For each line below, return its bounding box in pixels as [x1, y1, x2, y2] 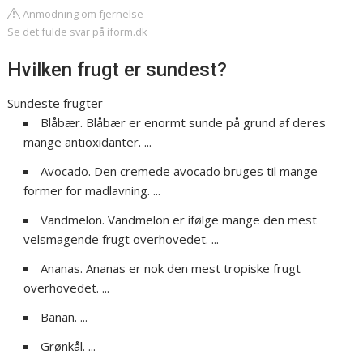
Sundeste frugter [7, 95, 104, 112]
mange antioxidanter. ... [23, 134, 152, 151]
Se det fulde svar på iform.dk [7, 24, 148, 40]
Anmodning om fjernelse [20, 6, 144, 22]
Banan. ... [41, 309, 88, 326]
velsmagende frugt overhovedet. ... [23, 231, 220, 248]
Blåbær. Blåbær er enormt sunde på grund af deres [41, 114, 327, 131]
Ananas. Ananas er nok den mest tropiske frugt [41, 260, 301, 277]
